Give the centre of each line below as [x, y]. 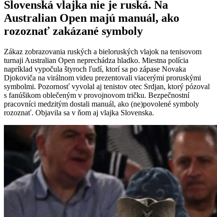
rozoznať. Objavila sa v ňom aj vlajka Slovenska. [79, 113]
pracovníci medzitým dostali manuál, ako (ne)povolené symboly [101, 104]
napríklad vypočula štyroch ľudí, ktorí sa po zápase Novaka [95, 69]
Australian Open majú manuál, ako [92, 18]
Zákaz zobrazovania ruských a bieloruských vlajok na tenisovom [103, 52]
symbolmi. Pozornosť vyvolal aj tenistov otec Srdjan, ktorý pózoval [107, 87]
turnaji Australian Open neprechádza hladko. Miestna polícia [96, 61]
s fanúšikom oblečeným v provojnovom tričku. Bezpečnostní [97, 95]
